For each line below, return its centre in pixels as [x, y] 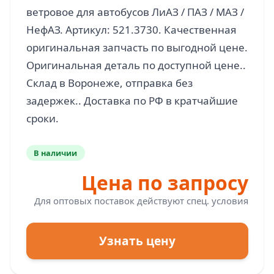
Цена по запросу [165, 182]
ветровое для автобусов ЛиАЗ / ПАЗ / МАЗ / [135, 12]
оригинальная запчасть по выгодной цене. [137, 47]
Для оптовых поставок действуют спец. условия [141, 200]
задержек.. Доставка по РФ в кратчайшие [132, 101]
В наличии [56, 153]
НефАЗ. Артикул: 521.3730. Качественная [131, 30]
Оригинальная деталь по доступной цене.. [136, 65]
